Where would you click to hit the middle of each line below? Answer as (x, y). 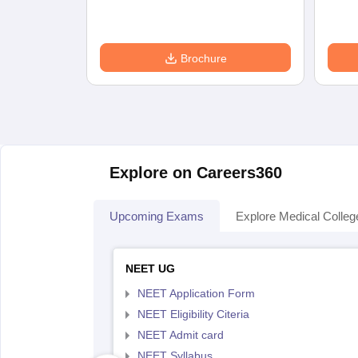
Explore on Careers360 (196, 173)
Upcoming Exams (157, 216)
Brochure (203, 58)
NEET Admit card (180, 335)
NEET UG (150, 268)
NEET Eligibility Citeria (193, 314)
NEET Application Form (196, 293)
